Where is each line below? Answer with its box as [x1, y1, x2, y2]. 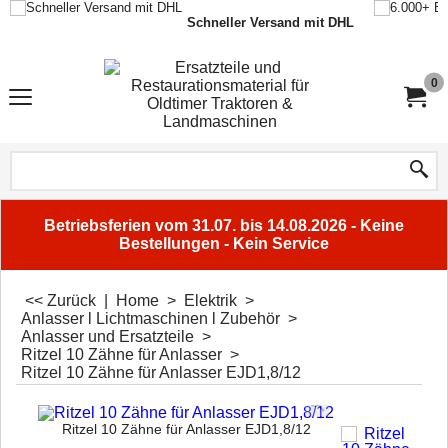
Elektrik [184, 292, 237, 309]
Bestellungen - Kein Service [119, 235, 329, 252]
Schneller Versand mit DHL [187, 15, 354, 30]
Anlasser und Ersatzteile [21, 328, 194, 345]
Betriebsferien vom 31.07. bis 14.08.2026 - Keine [44, 217, 404, 234]
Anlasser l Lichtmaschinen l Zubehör [21, 310, 280, 327]
